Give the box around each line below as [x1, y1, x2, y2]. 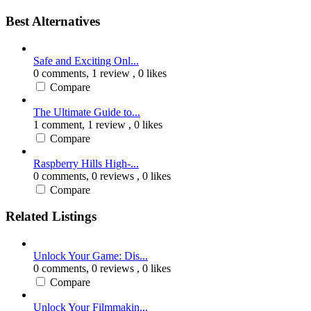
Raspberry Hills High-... [33, 157, 139, 169]
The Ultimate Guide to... [33, 106, 140, 118]
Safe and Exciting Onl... [33, 54, 139, 67]
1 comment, [33, 118, 87, 131]
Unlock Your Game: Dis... [33, 250, 148, 262]
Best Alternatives [6, 13, 100, 28]
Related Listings [6, 209, 96, 224]
